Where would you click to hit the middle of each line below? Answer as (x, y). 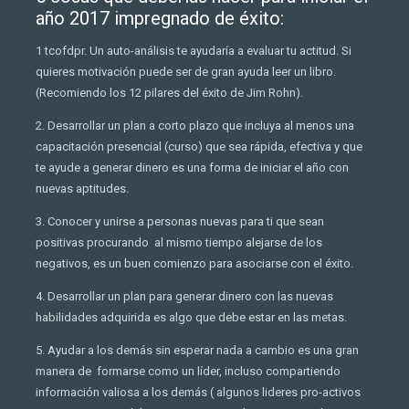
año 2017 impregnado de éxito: (160, 19)
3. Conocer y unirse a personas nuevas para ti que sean (180, 222)
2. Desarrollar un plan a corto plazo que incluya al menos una (195, 126)
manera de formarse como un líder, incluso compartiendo (188, 372)
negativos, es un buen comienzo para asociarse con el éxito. (194, 264)
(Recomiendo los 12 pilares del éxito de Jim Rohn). (169, 93)
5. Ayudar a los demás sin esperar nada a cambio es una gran (197, 351)
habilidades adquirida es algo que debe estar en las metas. (191, 318)
